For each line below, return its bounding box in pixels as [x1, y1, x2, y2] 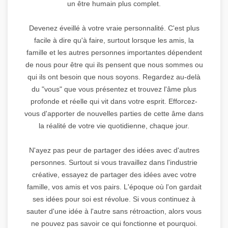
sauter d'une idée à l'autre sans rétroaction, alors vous [26, 207, 202, 215]
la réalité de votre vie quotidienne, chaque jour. [39, 121, 189, 130]
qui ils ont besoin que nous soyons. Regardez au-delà [27, 72, 201, 81]
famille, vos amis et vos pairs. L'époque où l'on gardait [26, 182, 202, 191]
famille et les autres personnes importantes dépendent [26, 48, 202, 56]
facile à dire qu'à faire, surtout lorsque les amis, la [34, 36, 194, 44]
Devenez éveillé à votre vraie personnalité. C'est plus [28, 23, 199, 32]
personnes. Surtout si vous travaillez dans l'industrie [31, 158, 197, 166]
